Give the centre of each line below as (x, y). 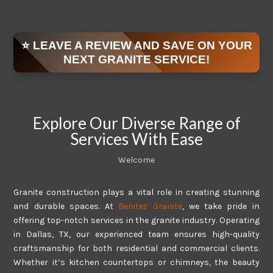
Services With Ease (136, 139)
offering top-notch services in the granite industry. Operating (136, 220)
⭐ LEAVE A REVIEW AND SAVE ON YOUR (136, 45)
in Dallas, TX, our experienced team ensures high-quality (136, 234)
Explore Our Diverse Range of (136, 123)
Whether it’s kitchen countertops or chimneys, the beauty (136, 262)
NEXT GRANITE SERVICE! (136, 59)
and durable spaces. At (66, 206)
